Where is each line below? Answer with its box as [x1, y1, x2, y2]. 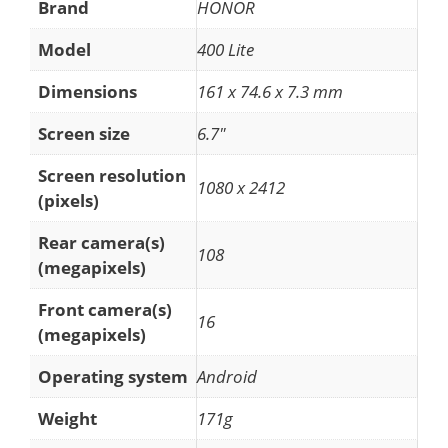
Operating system [38, 364, 188, 388]
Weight [38, 406, 97, 430]
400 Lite [197, 37, 254, 61]
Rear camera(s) [38, 230, 165, 254]
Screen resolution [38, 163, 186, 187]
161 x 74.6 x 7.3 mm [197, 79, 343, 103]
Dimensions [38, 79, 137, 103]
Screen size [38, 121, 130, 145]
